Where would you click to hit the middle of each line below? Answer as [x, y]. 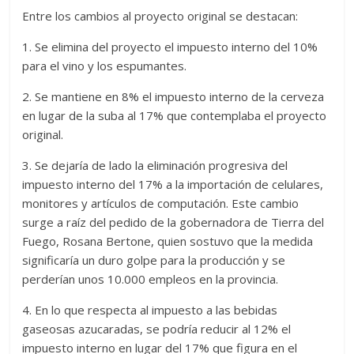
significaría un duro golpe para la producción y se [154, 260]
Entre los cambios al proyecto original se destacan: [160, 16]
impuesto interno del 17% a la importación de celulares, [173, 185]
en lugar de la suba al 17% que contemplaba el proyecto [175, 116]
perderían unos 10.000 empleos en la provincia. [151, 279]
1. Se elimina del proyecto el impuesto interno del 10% [170, 47]
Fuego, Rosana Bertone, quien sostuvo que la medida [168, 241]
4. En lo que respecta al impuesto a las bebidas [150, 310]
